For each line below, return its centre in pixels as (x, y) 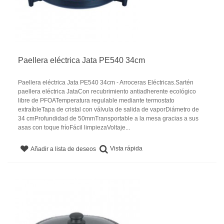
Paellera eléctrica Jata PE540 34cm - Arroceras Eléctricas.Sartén (106, 82)
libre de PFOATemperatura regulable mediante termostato (96, 100)
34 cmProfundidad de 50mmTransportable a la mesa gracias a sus (108, 118)
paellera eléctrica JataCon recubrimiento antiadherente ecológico (107, 91)
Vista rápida (126, 148)
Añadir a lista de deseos (63, 149)
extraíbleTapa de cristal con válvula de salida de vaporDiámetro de (108, 109)
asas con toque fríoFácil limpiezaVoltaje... (74, 127)
